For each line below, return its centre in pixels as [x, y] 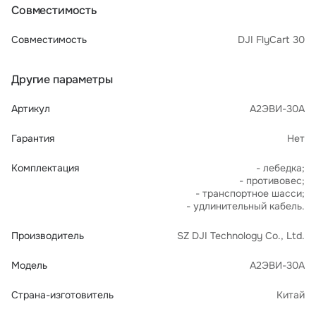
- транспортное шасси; [250, 193]
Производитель [48, 236]
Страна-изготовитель [62, 295]
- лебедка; [280, 168]
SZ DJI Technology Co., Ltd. [241, 236]
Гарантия [33, 138]
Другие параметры [62, 79]
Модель [29, 265]
